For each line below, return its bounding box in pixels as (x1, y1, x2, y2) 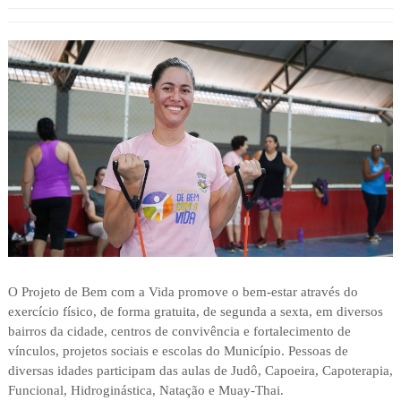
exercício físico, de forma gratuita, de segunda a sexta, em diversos (7, 304, 383, 320)
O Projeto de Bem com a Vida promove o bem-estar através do (7, 285, 358, 300)
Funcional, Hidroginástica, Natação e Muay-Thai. (7, 383, 284, 398)
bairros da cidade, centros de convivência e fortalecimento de (7, 324, 351, 339)
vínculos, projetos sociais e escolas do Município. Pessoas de (7, 344, 348, 359)
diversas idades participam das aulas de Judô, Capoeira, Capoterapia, (7, 363, 393, 379)
